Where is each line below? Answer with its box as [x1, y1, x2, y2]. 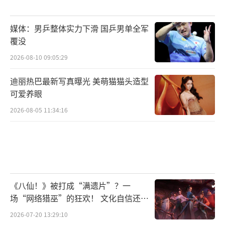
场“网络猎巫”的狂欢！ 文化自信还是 [10, 192, 149, 204]
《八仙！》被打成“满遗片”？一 [10, 179, 131, 192]
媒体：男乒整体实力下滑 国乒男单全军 [10, 22, 149, 34]
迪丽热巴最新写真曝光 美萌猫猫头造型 [10, 74, 149, 87]
